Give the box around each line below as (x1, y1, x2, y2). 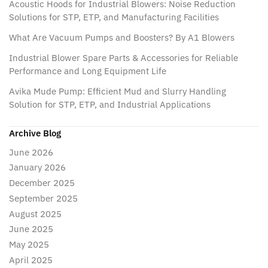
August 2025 (9, 208, 62, 220)
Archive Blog (9, 127, 61, 139)
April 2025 (9, 254, 53, 266)
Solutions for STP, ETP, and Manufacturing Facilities (9, 11, 219, 23)
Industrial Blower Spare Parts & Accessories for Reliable (9, 51, 238, 63)
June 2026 (9, 146, 53, 158)
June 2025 (9, 223, 53, 235)
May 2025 (9, 239, 49, 251)
